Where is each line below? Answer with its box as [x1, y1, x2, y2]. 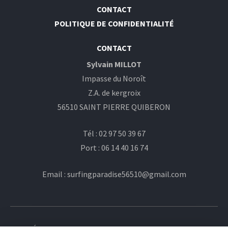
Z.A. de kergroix [88, 88, 140, 98]
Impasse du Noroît [82, 73, 146, 83]
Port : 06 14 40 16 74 [80, 142, 148, 153]
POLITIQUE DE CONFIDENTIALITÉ [54, 18, 174, 28]
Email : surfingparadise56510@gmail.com [42, 169, 186, 179]
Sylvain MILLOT [87, 59, 141, 69]
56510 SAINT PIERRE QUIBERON [58, 102, 170, 112]
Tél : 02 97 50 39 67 [82, 128, 146, 138]
